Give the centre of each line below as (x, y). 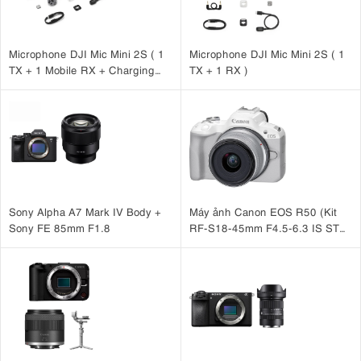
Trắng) (205, 244)
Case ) (25, 86)
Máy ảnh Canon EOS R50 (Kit (263, 212)
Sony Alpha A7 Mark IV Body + (85, 212)
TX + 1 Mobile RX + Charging (82, 70)
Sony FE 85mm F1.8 (60, 228)
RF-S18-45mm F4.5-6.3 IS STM (268, 228)
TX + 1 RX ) (218, 70)
